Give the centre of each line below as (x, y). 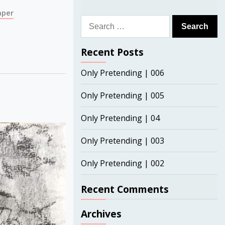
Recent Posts (112, 52)
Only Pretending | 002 (122, 163)
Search (93, 21)
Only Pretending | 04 (120, 118)
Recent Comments (125, 189)
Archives (101, 214)
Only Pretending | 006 (122, 73)
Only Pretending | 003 (122, 141)
